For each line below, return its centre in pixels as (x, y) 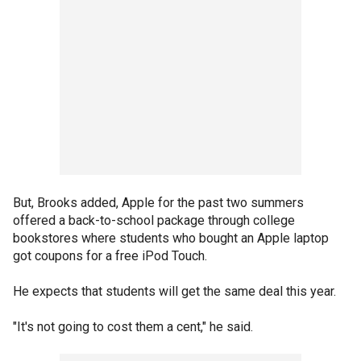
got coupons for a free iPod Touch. (110, 256)
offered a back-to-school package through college (154, 220)
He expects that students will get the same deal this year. (174, 291)
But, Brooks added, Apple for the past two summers (158, 203)
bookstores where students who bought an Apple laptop (171, 238)
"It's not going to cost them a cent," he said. (133, 327)
